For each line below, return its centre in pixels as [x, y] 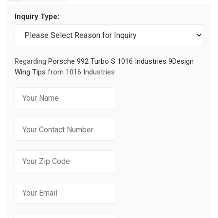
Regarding [31, 61]
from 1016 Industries [80, 72]
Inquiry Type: [37, 16]
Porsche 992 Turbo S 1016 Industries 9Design [121, 61]
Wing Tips [30, 72]
